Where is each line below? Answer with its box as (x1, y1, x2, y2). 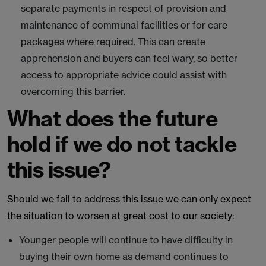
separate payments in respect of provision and (21, 2, 226, 14)
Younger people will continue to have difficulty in (19, 234, 233, 246)
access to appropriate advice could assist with (21, 69, 227, 81)
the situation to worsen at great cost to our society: (7, 210, 235, 221)
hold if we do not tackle (7, 131, 236, 157)
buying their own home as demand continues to (19, 251, 229, 262)
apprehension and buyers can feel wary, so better (21, 52, 237, 64)
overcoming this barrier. (21, 85, 125, 97)
